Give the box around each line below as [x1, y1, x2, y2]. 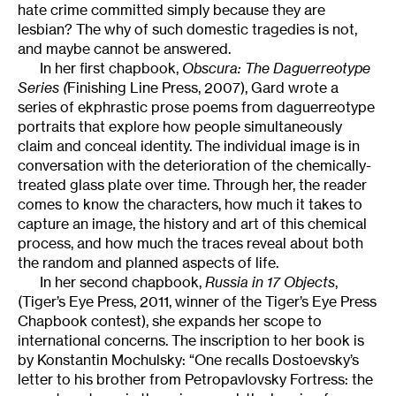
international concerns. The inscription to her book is [18, 331, 364, 350]
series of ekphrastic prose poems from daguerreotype [18, 98, 375, 117]
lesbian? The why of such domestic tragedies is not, [18, 20, 357, 39]
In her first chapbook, [40, 59, 182, 78]
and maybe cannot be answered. [18, 40, 231, 58]
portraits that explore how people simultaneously [18, 118, 342, 136]
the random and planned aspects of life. [18, 254, 278, 272]
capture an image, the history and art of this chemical [18, 215, 367, 233]
